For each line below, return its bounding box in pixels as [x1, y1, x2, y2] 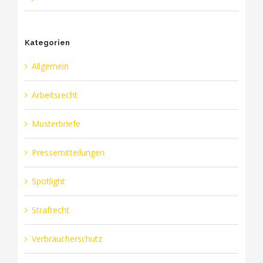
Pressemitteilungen [31, 146, 104, 158]
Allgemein [31, 60, 69, 72]
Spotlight [31, 175, 65, 187]
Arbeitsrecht [31, 89, 77, 100]
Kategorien [24, 38, 70, 47]
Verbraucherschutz [31, 232, 102, 244]
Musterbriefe [31, 117, 80, 129]
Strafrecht [31, 204, 69, 215]
